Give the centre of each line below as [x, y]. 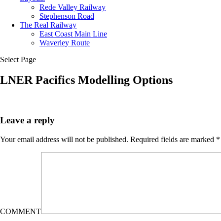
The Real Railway [48, 25]
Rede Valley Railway [73, 7]
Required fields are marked [173, 139]
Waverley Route [65, 42]
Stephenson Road [67, 16]
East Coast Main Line [73, 34]
